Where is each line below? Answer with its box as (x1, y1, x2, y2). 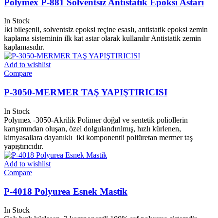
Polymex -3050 (4, 115, 51, 124)
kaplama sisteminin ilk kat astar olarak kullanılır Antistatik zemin (4, 34, 201, 43)
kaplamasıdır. (4, 43, 44, 52)
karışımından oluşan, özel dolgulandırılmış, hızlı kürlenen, (4, 124, 181, 133)
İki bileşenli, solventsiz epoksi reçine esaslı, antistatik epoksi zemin (4, 25, 208, 34)
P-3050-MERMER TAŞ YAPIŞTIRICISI (4, 87, 167, 98)
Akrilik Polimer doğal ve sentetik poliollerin (54, 115, 188, 124)
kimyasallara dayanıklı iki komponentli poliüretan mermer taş (4, 133, 193, 142)
